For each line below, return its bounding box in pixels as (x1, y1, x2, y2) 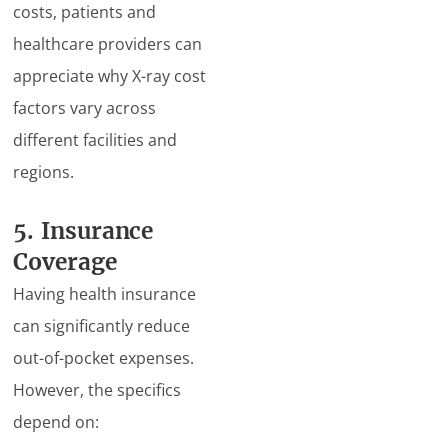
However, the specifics (13, 379, 182, 401)
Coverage (13, 248, 117, 276)
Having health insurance (13, 283, 197, 305)
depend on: (13, 411, 100, 433)
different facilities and (13, 129, 178, 151)
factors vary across (13, 97, 157, 119)
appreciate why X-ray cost (13, 65, 207, 87)
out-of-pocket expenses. (13, 347, 195, 369)
